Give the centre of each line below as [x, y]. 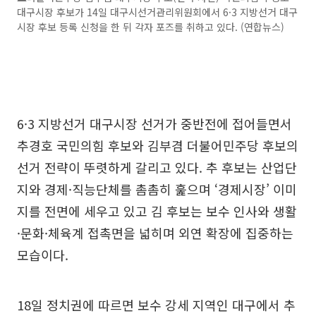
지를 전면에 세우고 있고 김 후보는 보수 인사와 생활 [157, 211]
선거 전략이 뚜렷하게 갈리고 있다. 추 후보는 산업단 [157, 167]
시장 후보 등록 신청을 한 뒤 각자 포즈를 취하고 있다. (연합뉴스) [151, 26]
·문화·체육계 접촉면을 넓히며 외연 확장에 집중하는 [155, 232]
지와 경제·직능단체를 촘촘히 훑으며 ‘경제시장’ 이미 [157, 189]
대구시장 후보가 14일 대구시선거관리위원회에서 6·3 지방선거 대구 [157, 12]
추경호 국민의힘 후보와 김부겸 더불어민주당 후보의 [158, 145]
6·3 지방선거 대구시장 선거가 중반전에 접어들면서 [154, 123]
